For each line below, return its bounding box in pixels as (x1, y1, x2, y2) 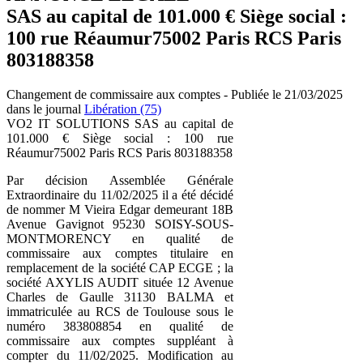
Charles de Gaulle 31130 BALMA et (6, 289, 233, 304)
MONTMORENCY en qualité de (6, 231, 233, 246)
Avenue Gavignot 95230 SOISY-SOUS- (6, 216, 233, 231)
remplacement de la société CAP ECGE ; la (6, 260, 233, 275)
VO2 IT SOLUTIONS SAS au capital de (6, 116, 233, 130)
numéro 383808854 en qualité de (6, 318, 233, 333)
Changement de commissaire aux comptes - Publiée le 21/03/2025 (6, 87, 343, 101)
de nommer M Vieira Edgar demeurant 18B (6, 202, 233, 216)
